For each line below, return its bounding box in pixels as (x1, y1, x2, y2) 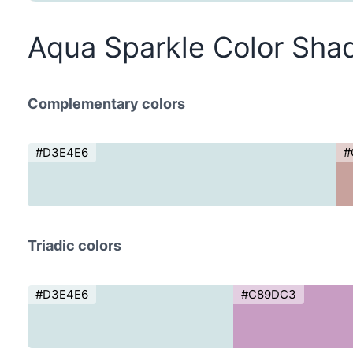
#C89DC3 (240, 287, 296, 303)
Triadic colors (28, 237, 121, 255)
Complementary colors (28, 95, 185, 113)
